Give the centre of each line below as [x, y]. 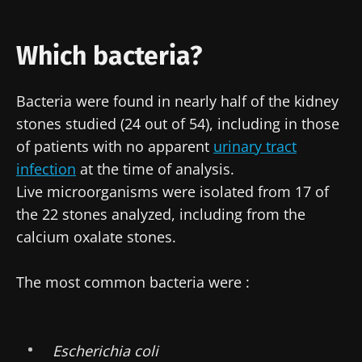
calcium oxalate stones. [98, 236]
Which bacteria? [109, 55]
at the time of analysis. [155, 168]
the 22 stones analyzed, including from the [161, 214]
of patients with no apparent [115, 146]
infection [46, 168]
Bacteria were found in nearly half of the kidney [177, 101]
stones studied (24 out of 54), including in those [178, 123]
